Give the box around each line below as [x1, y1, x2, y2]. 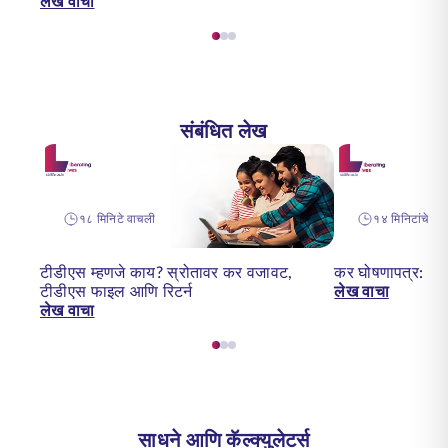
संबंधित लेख [180, 121, 268, 142]
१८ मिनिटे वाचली [79, 213, 156, 226]
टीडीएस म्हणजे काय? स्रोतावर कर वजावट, [40, 265, 293, 282]
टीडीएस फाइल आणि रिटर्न [40, 284, 193, 301]
